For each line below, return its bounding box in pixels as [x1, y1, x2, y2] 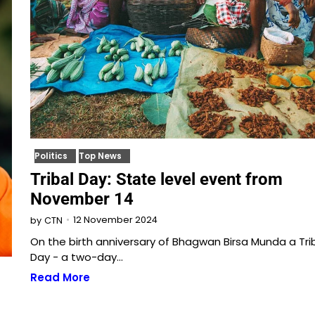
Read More [30, 269, 90, 285]
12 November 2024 [72, 214, 157, 226]
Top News [78, 150, 122, 162]
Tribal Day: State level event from [30, 169, 283, 189]
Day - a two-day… [30, 249, 123, 264]
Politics [34, 150, 67, 162]
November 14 [30, 188, 134, 209]
